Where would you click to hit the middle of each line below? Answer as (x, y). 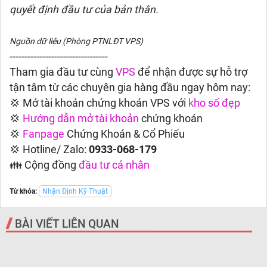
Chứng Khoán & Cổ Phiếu (125, 134)
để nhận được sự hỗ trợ (193, 72)
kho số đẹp (214, 103)
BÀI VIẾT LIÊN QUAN (67, 224)
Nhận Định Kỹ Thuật (75, 191)
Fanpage (44, 134)
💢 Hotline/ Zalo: (49, 150)
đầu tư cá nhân (114, 165)
